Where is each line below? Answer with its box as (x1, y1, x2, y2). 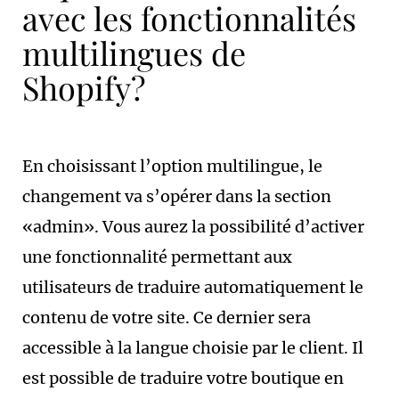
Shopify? (22, 66, 146, 109)
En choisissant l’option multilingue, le (22, 156, 322, 176)
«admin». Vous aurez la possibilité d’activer (22, 216, 364, 237)
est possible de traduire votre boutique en (22, 368, 344, 388)
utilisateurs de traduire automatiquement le (22, 277, 363, 297)
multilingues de (22, 31, 246, 74)
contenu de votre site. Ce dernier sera (22, 307, 311, 328)
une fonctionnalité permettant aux (22, 247, 292, 267)
